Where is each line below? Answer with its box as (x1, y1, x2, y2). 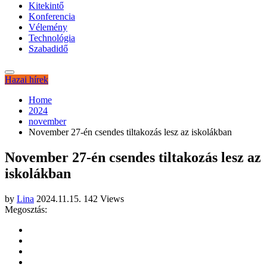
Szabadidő (29, 44, 68, 54)
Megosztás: (5, 204, 47, 215)
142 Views (83, 193, 124, 204)
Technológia (29, 33, 75, 43)
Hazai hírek (5, 74, 48, 85)
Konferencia (29, 11, 75, 21)
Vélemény (29, 22, 67, 32)
